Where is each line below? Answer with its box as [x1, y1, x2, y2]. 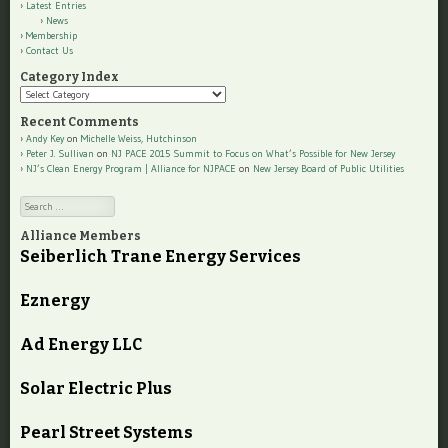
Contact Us [26, 44, 73, 58]
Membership [26, 29, 77, 43]
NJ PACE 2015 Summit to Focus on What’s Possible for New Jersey [111, 147, 395, 161]
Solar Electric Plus [20, 379, 172, 399]
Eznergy [20, 291, 90, 311]
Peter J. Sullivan [26, 147, 94, 161]
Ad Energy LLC [20, 335, 142, 355]
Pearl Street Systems [20, 423, 193, 443]
